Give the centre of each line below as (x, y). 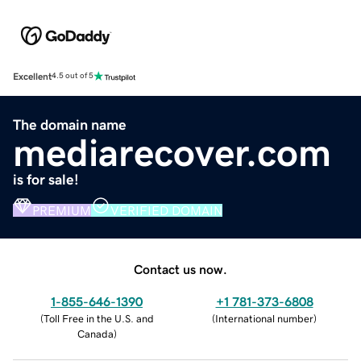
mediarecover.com (172, 152)
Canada (95, 334)
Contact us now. (180, 269)
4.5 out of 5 (73, 76)
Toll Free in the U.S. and (98, 318)
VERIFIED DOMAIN (166, 210)
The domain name (70, 124)
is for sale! (46, 179)
